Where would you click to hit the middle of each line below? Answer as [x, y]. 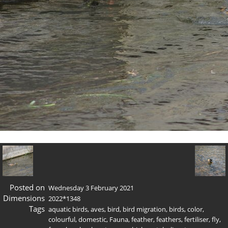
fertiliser [196, 219]
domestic [92, 219]
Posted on [27, 187]
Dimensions [24, 198]
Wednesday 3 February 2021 [91, 188]
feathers [169, 219]
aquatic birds [68, 209]
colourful [62, 219]
